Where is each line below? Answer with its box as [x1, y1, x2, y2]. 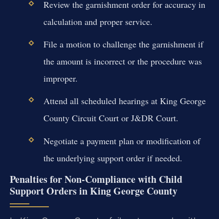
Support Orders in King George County [10, 183, 177, 198]
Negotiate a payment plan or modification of [43, 134, 200, 147]
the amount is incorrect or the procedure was [43, 55, 202, 67]
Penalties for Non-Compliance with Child [10, 172, 182, 186]
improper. [43, 72, 78, 85]
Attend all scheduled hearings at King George [43, 95, 206, 107]
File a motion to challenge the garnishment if [43, 38, 203, 50]
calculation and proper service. [43, 15, 153, 27]
